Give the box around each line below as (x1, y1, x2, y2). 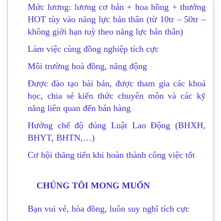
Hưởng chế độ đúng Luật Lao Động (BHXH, (28, 120, 206, 130)
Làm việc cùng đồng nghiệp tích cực (28, 44, 159, 54)
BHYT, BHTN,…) (28, 133, 95, 143)
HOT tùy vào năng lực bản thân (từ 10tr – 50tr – (28, 14, 206, 24)
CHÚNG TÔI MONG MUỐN (37, 181, 150, 190)
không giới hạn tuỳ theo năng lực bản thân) (28, 27, 183, 37)
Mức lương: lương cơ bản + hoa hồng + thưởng (28, 2, 206, 12)
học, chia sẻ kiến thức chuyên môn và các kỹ (28, 91, 206, 101)
